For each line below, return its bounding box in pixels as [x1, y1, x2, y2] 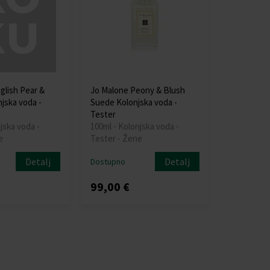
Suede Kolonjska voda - [90, 96, 177, 108]
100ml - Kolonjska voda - [90, 120, 179, 132]
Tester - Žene [90, 132, 142, 144]
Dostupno [90, 155, 125, 167]
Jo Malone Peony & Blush [90, 84, 185, 96]
